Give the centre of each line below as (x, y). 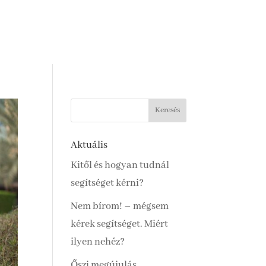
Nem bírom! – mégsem (120, 206)
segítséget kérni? (107, 183)
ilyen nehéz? (98, 242)
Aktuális (89, 145)
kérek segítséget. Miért (120, 224)
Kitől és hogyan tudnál (120, 165)
